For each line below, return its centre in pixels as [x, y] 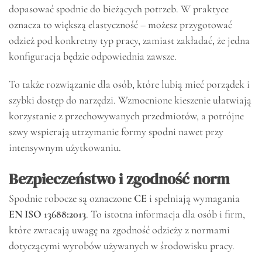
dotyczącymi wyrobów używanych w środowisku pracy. [122, 245]
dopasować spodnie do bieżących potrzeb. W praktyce [119, 9]
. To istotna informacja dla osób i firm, [166, 214]
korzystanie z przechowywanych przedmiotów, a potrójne [126, 116]
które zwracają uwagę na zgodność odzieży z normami [119, 230]
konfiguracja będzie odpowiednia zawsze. [93, 56]
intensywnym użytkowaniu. [65, 147]
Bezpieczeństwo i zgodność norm [119, 179]
